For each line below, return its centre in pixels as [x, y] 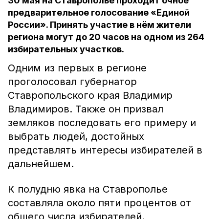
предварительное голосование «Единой [99, 12]
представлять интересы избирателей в [105, 150]
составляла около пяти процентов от [99, 203]
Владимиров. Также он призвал [86, 109]
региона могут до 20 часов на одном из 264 [106, 37]
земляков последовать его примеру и [102, 123]
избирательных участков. [66, 49]
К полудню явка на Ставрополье [88, 189]
